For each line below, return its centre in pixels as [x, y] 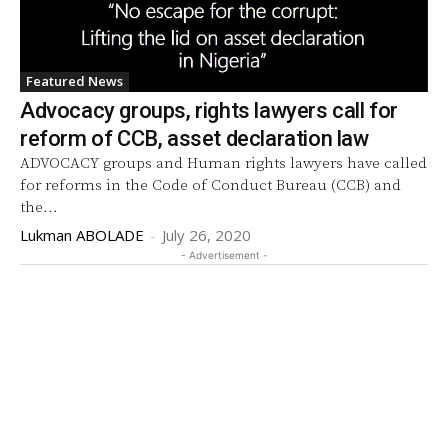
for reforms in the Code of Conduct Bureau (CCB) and [210, 185]
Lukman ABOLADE [82, 234]
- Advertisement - [224, 254]
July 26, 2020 [206, 234]
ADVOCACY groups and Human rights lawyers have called [223, 163]
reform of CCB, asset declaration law [194, 138]
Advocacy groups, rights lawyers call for [209, 110]
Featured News [74, 80]
